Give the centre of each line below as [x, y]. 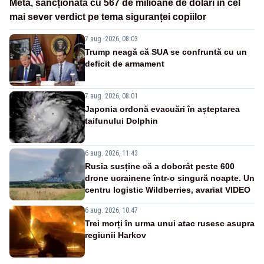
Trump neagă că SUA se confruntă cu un [166, 52]
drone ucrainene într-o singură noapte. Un [170, 178]
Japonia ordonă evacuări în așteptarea [162, 109]
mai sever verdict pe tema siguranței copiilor [108, 16]
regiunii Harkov [115, 235]
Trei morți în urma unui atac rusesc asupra [170, 223]
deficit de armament [125, 63]
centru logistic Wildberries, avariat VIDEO [168, 189]
